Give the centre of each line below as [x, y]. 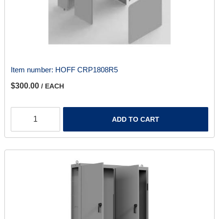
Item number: [33, 70]
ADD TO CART [136, 120]
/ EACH [52, 86]
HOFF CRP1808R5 [86, 70]
